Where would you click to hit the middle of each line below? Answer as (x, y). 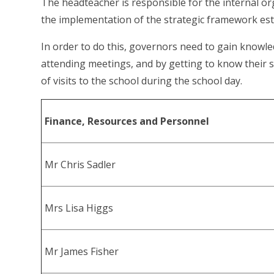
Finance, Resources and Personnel (127, 121)
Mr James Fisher (82, 252)
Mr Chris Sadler (80, 165)
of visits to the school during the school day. (142, 81)
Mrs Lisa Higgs (79, 208)
